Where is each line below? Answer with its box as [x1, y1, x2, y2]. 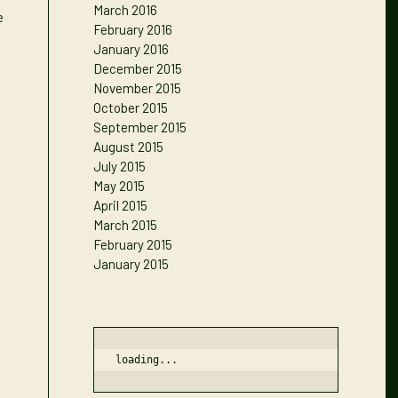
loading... [115, 354, 179, 366]
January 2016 [93, 41, 170, 57]
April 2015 [93, 197, 148, 213]
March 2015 [93, 217, 158, 233]
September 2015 [93, 119, 187, 135]
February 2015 [93, 236, 173, 252]
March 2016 [93, 2, 158, 18]
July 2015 [93, 158, 147, 174]
